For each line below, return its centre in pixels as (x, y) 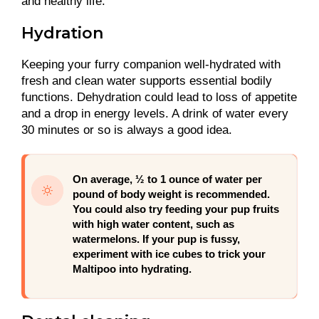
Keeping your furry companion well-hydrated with (151, 64)
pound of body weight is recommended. (171, 194)
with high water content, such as (153, 224)
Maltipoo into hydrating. (132, 269)
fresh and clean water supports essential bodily (147, 80)
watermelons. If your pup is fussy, (156, 239)
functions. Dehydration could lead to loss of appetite (159, 97)
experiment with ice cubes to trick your (169, 254)
